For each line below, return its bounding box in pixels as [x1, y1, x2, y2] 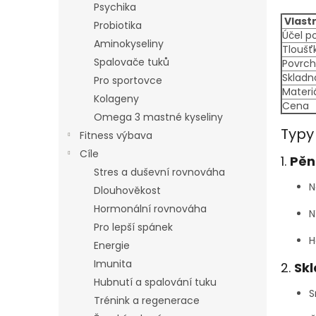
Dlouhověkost [94, 183, 161, 197]
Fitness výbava [80, 128, 152, 142]
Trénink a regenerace [94, 293, 200, 308]
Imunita [94, 257, 132, 271]
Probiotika [94, 18, 142, 32]
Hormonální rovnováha [94, 202, 207, 216]
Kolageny [94, 92, 139, 106]
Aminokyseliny [94, 37, 164, 51]
